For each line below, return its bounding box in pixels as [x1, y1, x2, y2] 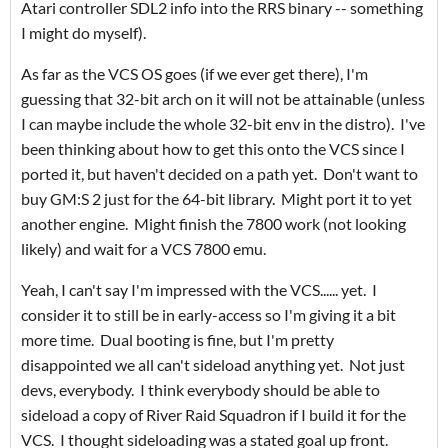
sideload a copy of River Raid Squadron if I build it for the [21, 405, 406, 425]
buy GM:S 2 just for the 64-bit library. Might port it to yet [21, 189, 412, 209]
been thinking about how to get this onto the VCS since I [21, 139, 405, 159]
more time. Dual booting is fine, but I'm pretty [21, 330, 334, 350]
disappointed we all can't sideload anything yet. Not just [21, 355, 405, 375]
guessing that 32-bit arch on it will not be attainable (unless [21, 89, 425, 109]
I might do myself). [21, 23, 146, 43]
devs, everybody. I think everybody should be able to [21, 380, 380, 400]
